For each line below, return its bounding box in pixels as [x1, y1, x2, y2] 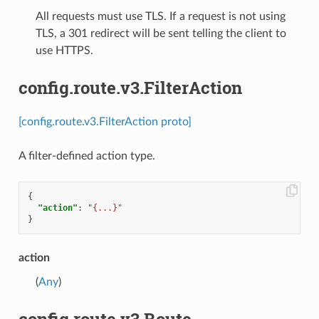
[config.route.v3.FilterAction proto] [18, 115, 192, 127]
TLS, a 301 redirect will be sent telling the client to [35, 27, 286, 39]
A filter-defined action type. [18, 150, 155, 162]
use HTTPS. [35, 44, 93, 56]
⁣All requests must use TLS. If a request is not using [35, 10, 286, 22]
